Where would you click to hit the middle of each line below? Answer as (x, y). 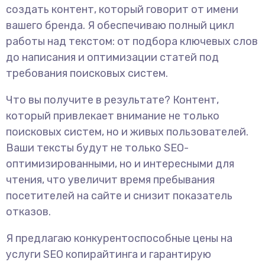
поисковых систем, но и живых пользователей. (127, 132)
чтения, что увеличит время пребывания (110, 180)
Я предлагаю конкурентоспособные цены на (119, 238)
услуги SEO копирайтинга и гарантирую (109, 254)
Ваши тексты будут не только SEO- (97, 148)
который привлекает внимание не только (113, 116)
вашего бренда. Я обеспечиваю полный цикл (120, 25)
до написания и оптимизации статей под (112, 57)
